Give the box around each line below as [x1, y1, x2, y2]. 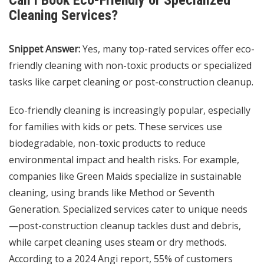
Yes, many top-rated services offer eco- [80, 42, 255, 56]
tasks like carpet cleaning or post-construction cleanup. [9, 75, 253, 89]
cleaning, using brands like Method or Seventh [9, 186, 214, 200]
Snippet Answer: [9, 42, 80, 56]
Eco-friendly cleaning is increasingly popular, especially [9, 104, 250, 117]
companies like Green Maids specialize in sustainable [9, 170, 242, 183]
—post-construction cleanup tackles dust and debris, [9, 219, 241, 233]
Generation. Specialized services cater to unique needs [9, 203, 247, 216]
